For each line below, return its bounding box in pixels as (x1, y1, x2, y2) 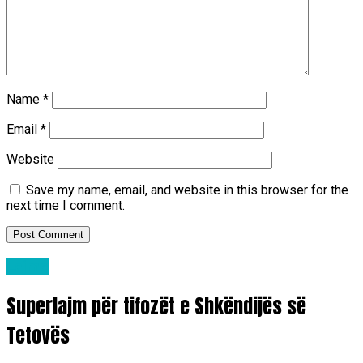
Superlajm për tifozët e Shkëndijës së (6, 292, 306, 322)
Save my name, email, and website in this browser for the (26, 181, 348, 198)
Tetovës (6, 321, 70, 351)
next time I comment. (6, 197, 125, 213)
